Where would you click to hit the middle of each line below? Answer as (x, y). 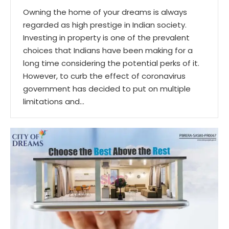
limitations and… (54, 101)
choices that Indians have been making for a (108, 50)
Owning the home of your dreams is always (105, 12)
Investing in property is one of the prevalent (106, 37)
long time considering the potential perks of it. (111, 63)
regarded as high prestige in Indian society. (105, 25)
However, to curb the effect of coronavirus (104, 76)
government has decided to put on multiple (107, 88)
